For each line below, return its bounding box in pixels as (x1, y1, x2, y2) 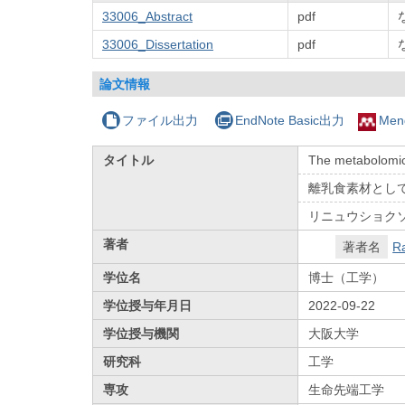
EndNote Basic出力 (234, 112, 344, 127)
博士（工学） (308, 269, 385, 285)
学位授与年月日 (103, 297, 193, 313)
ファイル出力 (122, 112, 199, 127)
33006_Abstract (102, 8, 193, 24)
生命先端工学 (308, 381, 385, 397)
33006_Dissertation (102, 36, 213, 52)
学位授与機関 (103, 325, 180, 341)
